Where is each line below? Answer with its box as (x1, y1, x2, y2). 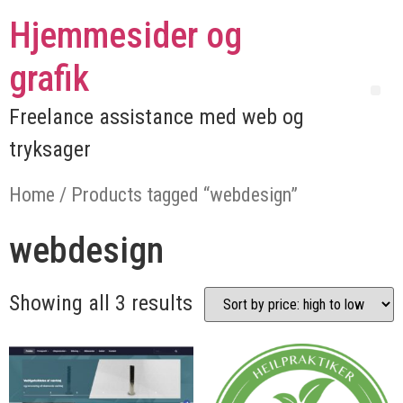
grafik (9, 58, 89, 100)
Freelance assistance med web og (9, 104, 304, 130)
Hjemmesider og (9, 14, 242, 57)
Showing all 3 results (9, 291, 193, 317)
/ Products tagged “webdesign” (55, 184, 298, 206)
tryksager (9, 137, 91, 162)
